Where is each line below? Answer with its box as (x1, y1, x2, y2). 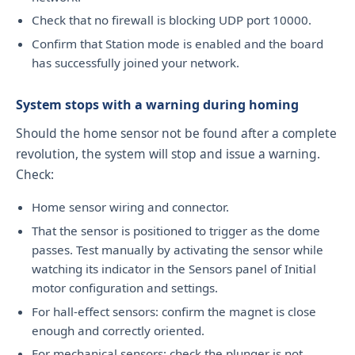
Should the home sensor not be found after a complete (16, 124, 337, 143)
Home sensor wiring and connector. (32, 199, 229, 216)
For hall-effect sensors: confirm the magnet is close (32, 303, 316, 319)
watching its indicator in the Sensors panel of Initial (32, 260, 316, 277)
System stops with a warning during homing (16, 95, 299, 113)
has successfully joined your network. (32, 54, 239, 71)
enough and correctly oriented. (32, 322, 204, 338)
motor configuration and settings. (32, 279, 218, 296)
